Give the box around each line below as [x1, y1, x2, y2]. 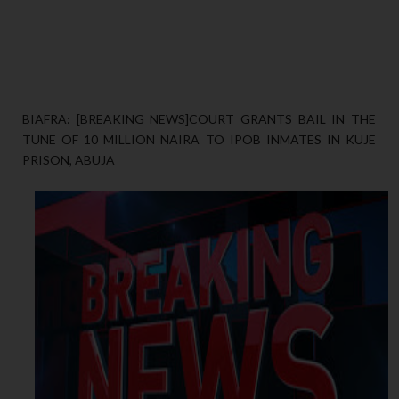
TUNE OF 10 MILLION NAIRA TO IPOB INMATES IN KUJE [22, 132, 376, 148]
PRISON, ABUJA [22, 152, 115, 168]
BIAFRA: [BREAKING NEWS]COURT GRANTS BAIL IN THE [22, 111, 376, 127]
